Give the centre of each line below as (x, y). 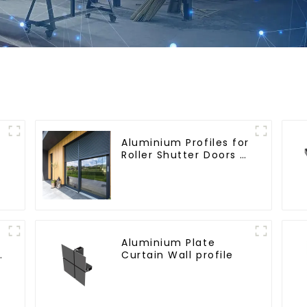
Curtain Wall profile (177, 255)
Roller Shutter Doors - (184, 155)
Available (147, 179)
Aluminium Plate (169, 242)
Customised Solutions (184, 167)
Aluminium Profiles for (185, 142)
